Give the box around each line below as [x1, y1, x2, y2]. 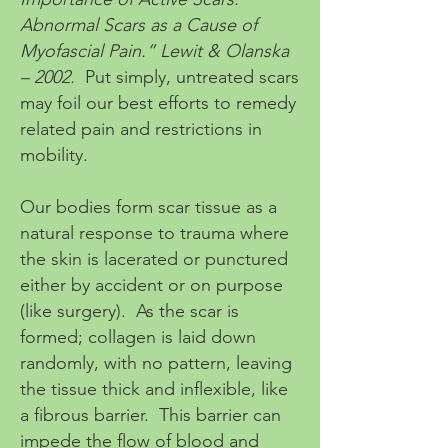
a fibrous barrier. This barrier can [20, 404, 281, 426]
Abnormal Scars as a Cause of [20, 14, 257, 36]
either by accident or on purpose [20, 274, 283, 296]
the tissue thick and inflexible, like [20, 378, 288, 400]
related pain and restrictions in [20, 118, 262, 140]
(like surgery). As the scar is [20, 300, 239, 322]
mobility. [20, 144, 88, 166]
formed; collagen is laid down [20, 326, 256, 348]
